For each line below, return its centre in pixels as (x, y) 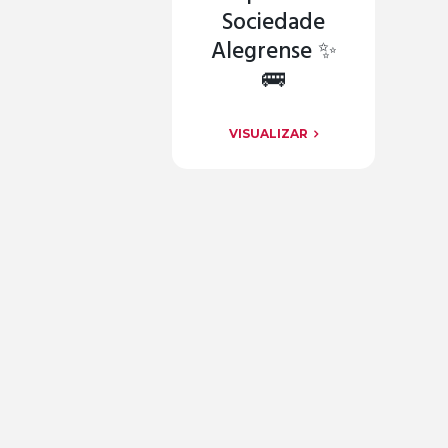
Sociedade (274, 24)
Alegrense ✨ (273, 53)
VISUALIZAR (269, 134)
